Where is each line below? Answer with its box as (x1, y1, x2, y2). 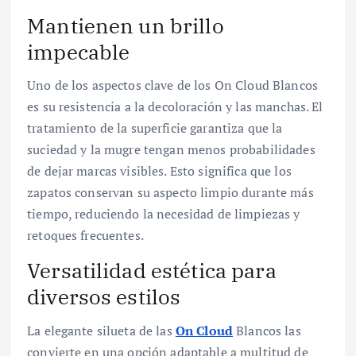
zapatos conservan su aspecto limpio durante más (27, 184, 314, 202)
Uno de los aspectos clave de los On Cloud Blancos (27, 76, 318, 95)
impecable (27, 37, 130, 65)
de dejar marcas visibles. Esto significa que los (27, 162, 292, 180)
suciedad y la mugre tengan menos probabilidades (27, 141, 315, 159)
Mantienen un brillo (27, 11, 224, 39)
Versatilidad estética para (27, 257, 277, 284)
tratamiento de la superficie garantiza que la (27, 119, 283, 137)
